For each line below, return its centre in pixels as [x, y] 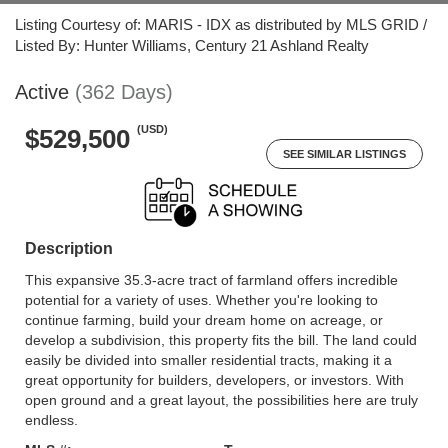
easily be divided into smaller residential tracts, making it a [208, 360]
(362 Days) [124, 92]
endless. [51, 420]
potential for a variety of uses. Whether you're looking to [201, 300]
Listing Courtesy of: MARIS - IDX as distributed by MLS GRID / [221, 24]
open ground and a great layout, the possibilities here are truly [221, 400]
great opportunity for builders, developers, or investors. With [214, 380]
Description [69, 248]
